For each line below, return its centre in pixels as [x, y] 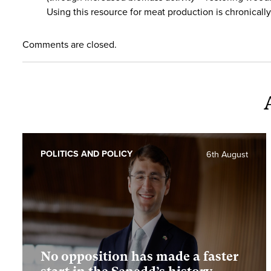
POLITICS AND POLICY [87, 154]
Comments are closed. [70, 45]
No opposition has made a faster [139, 256]
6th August [227, 155]
